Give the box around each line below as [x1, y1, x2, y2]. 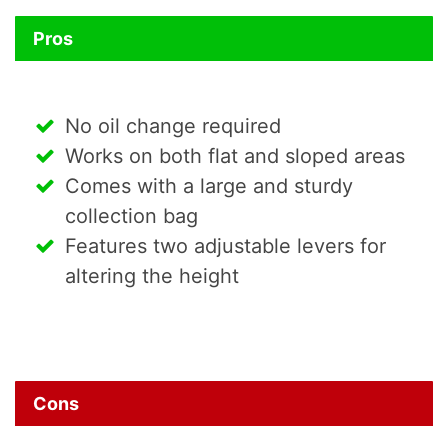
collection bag [65, 203, 198, 228]
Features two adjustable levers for [65, 233, 386, 258]
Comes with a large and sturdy [65, 173, 353, 198]
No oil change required [65, 113, 281, 138]
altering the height [65, 263, 239, 288]
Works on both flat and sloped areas [65, 143, 405, 168]
